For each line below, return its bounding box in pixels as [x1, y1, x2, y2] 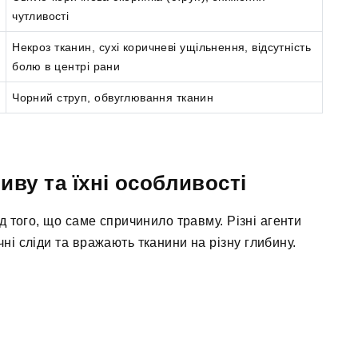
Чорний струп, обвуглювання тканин [12, 91, 214, 105]
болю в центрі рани [12, 60, 121, 74]
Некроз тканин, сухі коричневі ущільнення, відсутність [12, 41, 311, 54]
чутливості [12, 10, 70, 23]
